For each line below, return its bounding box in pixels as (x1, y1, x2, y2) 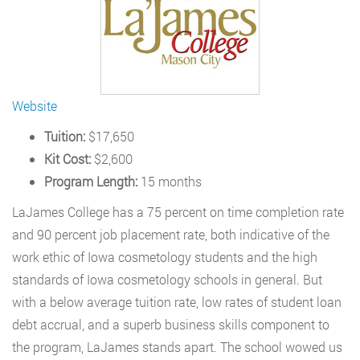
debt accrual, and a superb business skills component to (12, 316, 329, 333)
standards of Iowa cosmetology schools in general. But (12, 271, 322, 288)
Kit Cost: (44, 150, 91, 167)
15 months (137, 173, 202, 190)
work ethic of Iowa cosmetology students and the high (12, 248, 317, 265)
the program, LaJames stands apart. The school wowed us (12, 338, 342, 355)
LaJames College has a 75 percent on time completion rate (12, 203, 344, 220)
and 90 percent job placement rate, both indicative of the (12, 226, 329, 243)
